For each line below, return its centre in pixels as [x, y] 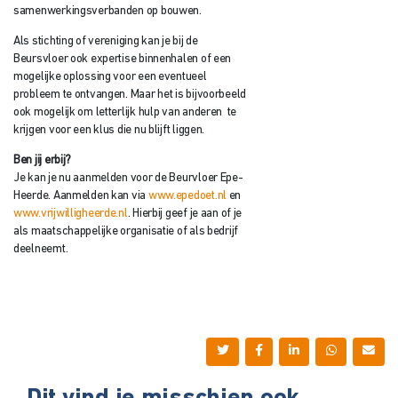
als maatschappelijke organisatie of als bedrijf [126, 231]
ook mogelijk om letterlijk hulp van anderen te [125, 113]
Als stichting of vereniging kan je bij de [106, 42]
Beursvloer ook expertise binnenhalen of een [123, 60]
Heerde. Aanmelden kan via [81, 195]
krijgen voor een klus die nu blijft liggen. [109, 131]
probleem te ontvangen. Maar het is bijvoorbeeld [130, 95]
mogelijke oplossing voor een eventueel [110, 77]
